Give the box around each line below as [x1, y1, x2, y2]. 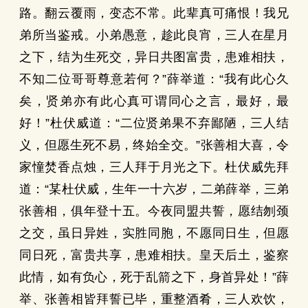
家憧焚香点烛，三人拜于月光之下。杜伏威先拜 [19, 160, 289, 174]
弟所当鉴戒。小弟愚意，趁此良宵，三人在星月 [19, 28, 289, 42]
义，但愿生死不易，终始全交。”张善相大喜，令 [19, 138, 289, 152]
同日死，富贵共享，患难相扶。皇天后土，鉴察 [19, 248, 289, 262]
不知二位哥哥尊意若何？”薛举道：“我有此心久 [19, 72, 289, 86]
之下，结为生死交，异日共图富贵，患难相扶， [19, 50, 289, 64]
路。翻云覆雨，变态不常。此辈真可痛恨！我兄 [19, 6, 289, 20]
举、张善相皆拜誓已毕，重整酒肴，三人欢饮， [19, 292, 289, 306]
